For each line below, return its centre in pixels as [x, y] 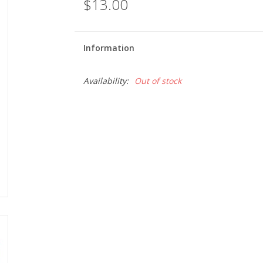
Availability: [106, 81]
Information [109, 48]
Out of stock [158, 81]
